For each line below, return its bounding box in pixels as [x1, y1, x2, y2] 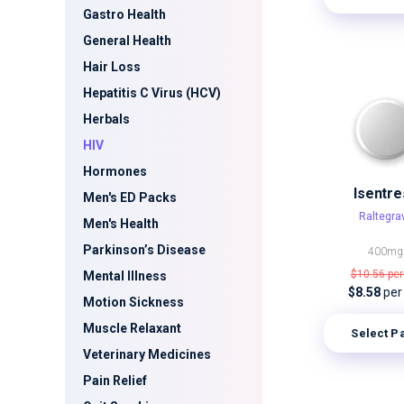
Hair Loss [83, 60, 141, 74]
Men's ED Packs [83, 190, 177, 205]
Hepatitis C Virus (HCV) [83, 86, 221, 100]
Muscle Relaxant [83, 321, 181, 335]
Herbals [83, 112, 130, 126]
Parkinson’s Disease [83, 243, 206, 257]
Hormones [83, 164, 147, 179]
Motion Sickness [83, 295, 184, 309]
